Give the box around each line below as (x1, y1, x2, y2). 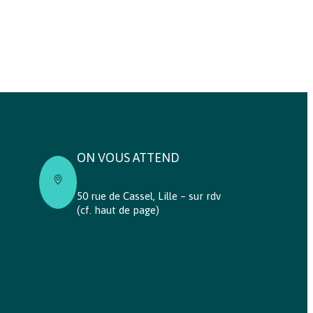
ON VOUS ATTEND (76, 150, 180, 166)
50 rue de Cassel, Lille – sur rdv (76, 189, 221, 202)
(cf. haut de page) (76, 203, 159, 216)
